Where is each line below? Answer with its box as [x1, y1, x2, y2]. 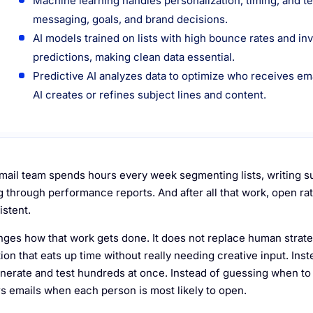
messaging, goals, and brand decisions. [33, 12, 228, 26]
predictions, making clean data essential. [33, 50, 235, 64]
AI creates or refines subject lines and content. [33, 87, 267, 101]
